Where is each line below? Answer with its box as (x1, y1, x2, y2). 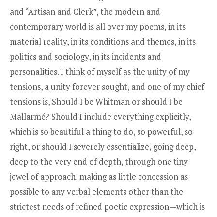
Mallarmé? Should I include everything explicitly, (10, 110, 191, 122)
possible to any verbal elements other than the (10, 186, 183, 197)
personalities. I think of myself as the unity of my (10, 65, 190, 77)
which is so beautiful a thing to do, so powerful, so (10, 125, 193, 137)
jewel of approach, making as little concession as (10, 170, 188, 182)
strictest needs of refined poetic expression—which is (10, 201, 205, 212)
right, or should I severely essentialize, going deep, (10, 140, 196, 152)
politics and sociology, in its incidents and (10, 50, 161, 62)
